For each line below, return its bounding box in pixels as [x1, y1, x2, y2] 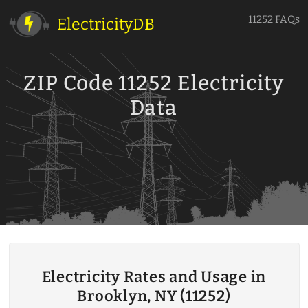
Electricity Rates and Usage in [41, 267, 267, 286]
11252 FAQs [247, 13, 300, 25]
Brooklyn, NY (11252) [77, 287, 231, 305]
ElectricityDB [57, 14, 155, 34]
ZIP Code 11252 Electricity [23, 71, 285, 96]
